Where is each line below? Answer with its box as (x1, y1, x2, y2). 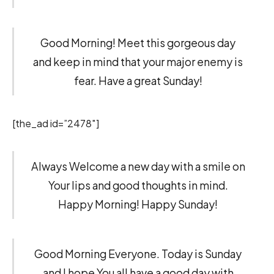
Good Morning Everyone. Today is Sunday (34, 246, 242, 261)
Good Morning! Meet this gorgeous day (40, 35, 235, 50)
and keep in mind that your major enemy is (33, 54, 243, 69)
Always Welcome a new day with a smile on (31, 159, 245, 174)
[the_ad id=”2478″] (12, 117, 99, 130)
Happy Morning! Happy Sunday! (58, 197, 218, 212)
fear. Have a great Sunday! (73, 73, 202, 88)
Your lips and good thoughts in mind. (48, 178, 228, 193)
